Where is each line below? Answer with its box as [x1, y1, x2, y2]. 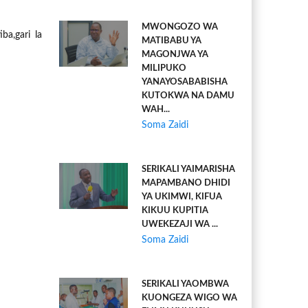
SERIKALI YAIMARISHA [142, 165, 235, 174]
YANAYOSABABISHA [142, 78, 228, 87]
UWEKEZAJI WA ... [142, 220, 218, 229]
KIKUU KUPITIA [142, 206, 208, 215]
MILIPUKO [142, 64, 186, 73]
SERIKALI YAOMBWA [142, 280, 229, 289]
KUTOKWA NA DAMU [142, 91, 234, 100]
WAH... [142, 105, 170, 114]
